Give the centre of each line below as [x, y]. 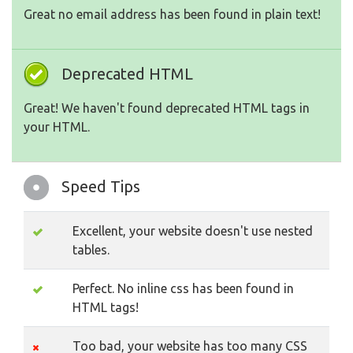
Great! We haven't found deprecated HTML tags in [167, 108]
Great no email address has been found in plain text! [172, 15]
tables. [91, 250]
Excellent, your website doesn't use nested [193, 231]
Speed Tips [101, 187]
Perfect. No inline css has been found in [183, 289]
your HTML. [57, 127]
